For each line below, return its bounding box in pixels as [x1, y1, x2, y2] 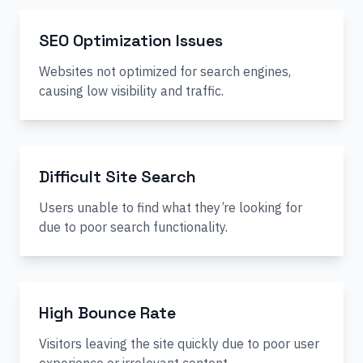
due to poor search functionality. [39, 219, 228, 235]
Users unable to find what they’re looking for [39, 199, 302, 216]
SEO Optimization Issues [39, 30, 223, 51]
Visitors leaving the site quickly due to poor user [39, 335, 319, 352]
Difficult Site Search [39, 166, 196, 187]
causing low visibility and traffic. [39, 83, 224, 99]
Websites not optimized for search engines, [39, 63, 291, 79]
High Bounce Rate [39, 302, 176, 323]
